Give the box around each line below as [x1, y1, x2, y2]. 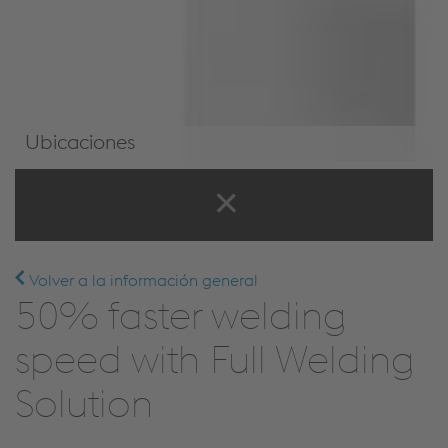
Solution [15, 379, 153, 427]
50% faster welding [15, 291, 346, 339]
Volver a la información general [25, 270, 258, 290]
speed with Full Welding [15, 335, 414, 383]
